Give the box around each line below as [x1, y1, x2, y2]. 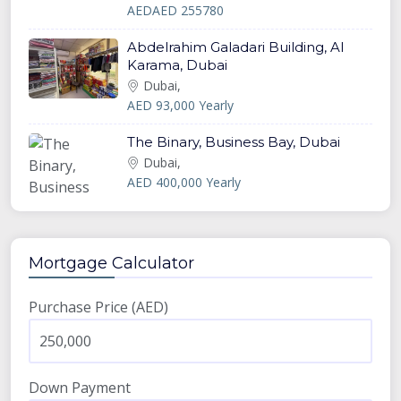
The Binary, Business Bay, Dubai [127, 132, 340, 150]
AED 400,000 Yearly [127, 173, 241, 191]
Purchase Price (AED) [29, 296, 168, 317]
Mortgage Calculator [29, 252, 194, 273]
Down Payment [29, 377, 131, 397]
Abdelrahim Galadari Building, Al [127, 38, 344, 55]
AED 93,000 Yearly [127, 96, 234, 114]
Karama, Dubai [127, 55, 227, 73]
